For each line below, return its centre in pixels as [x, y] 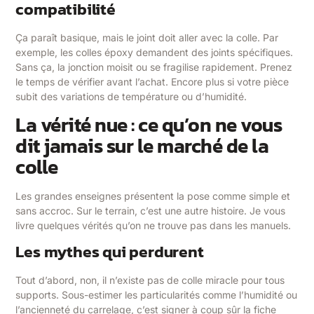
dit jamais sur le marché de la [142, 145]
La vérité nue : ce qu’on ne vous [149, 124]
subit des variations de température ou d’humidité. [131, 97]
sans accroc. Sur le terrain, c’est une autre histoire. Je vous [151, 210]
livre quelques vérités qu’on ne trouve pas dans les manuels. [153, 225]
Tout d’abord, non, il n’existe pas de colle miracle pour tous [150, 280]
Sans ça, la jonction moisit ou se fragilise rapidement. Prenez [154, 67]
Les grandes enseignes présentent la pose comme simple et [153, 196]
